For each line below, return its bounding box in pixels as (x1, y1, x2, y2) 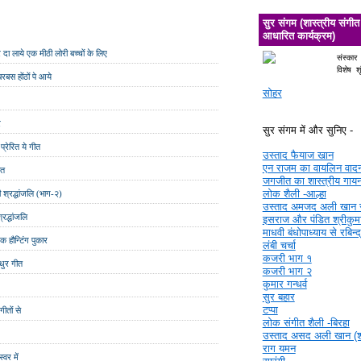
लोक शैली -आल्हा (262, 188, 326, 201)
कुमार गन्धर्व (262, 278, 307, 291)
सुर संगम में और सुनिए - (262, 124, 353, 137)
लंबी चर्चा (262, 239, 296, 252)
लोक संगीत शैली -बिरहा (262, 317, 350, 330)
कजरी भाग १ (262, 252, 312, 265)
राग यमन (262, 342, 296, 355)
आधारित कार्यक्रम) (262, 29, 335, 42)
